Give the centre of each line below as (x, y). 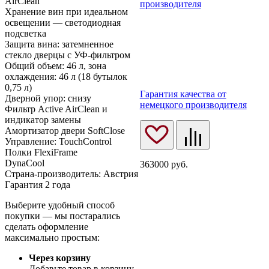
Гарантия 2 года (38, 185)
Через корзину (60, 258)
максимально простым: (52, 238)
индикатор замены (43, 120)
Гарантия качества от (183, 94)
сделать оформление (47, 227)
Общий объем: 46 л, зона (56, 66)
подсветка (26, 34)
